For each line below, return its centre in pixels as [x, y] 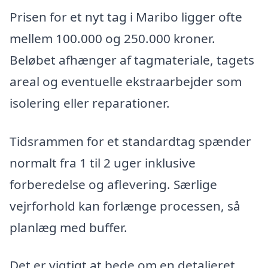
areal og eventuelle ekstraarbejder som [126, 81]
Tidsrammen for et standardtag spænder [130, 141]
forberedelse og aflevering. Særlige [113, 184]
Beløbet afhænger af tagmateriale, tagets [132, 60]
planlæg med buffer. [68, 227]
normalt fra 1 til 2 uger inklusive [103, 162]
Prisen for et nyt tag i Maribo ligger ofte [126, 16]
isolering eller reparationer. [90, 103]
